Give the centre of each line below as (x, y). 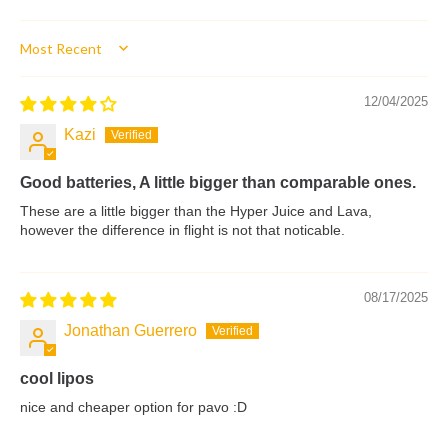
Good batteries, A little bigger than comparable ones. (218, 182)
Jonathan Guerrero (130, 330)
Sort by (44, 57)
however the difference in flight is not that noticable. (182, 229)
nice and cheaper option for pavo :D (133, 406)
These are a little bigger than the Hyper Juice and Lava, (196, 210)
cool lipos (57, 378)
